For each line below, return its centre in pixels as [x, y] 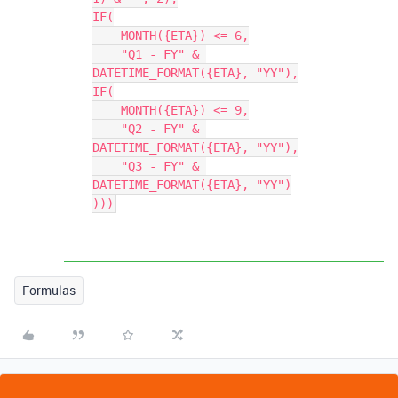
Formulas [49, 290]
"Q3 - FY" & [107, 166]
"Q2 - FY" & [107, 129]
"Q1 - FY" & [107, 54]
